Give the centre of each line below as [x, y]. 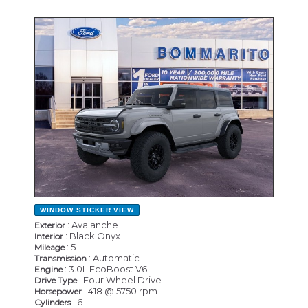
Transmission [60, 258]
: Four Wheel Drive [119, 279]
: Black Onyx [92, 235]
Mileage [49, 247]
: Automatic [113, 257]
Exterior [50, 225]
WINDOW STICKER [76, 210]
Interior [49, 236]
